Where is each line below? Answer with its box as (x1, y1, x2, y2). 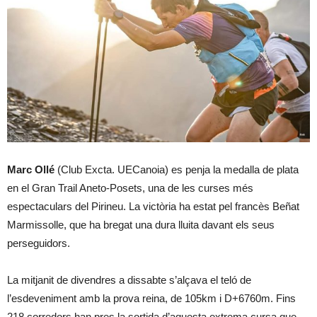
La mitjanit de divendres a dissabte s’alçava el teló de (7, 274, 251, 287)
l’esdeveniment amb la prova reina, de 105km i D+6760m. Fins (7, 292, 296, 305)
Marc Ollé (7, 163, 54, 176)
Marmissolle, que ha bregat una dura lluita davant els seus (7, 219, 275, 231)
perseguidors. (7, 237, 70, 250)
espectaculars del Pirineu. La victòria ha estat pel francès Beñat (7, 200, 299, 213)
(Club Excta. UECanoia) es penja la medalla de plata (54, 163, 299, 176)
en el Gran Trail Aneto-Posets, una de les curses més (7, 182, 253, 195)
